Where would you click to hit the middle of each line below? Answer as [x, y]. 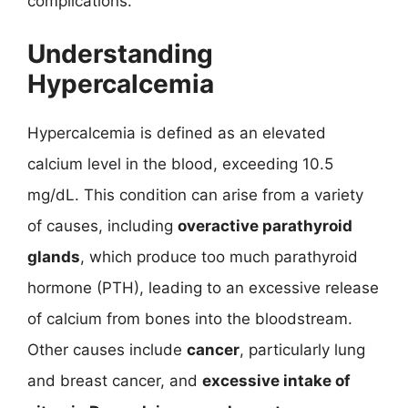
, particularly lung [302, 350]
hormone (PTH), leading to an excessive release [203, 288]
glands [54, 257]
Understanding [120, 54]
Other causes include [107, 350]
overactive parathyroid [265, 226]
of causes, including [102, 226]
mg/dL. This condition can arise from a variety [195, 195]
